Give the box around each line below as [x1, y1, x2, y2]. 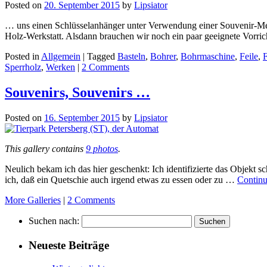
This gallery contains [5, 144, 86, 154]
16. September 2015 [44, 113, 120, 123]
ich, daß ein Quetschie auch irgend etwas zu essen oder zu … [5, 175, 237, 185]
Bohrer [150, 51, 176, 62]
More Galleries [5, 195, 61, 206]
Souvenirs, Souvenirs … [5, 85, 150, 101]
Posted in [5, 51, 39, 62]
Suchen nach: [29, 216, 79, 226]
